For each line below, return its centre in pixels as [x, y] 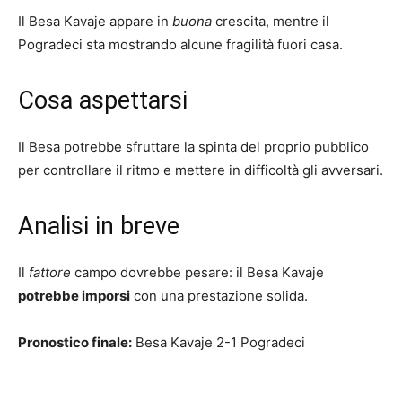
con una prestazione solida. [219, 295]
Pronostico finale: [75, 342]
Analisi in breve [99, 226]
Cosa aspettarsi [103, 100]
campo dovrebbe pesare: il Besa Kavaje [197, 272]
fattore [50, 272]
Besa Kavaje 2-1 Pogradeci [218, 342]
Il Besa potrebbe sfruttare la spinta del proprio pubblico [193, 146]
